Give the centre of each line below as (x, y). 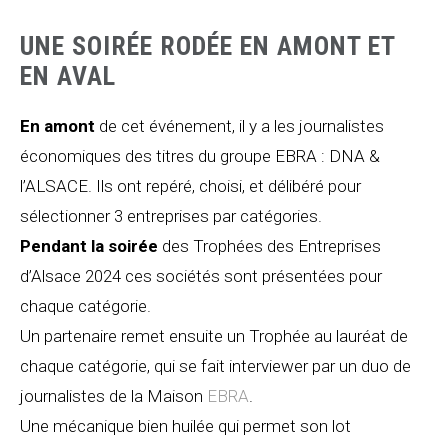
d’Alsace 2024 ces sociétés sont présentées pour (201, 276)
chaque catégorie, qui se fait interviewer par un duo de (215, 366)
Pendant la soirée (89, 246)
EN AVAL (68, 76)
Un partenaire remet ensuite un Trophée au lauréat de (214, 336)
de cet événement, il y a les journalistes (239, 126)
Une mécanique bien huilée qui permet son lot (185, 426)
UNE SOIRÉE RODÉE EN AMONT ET (207, 46)
